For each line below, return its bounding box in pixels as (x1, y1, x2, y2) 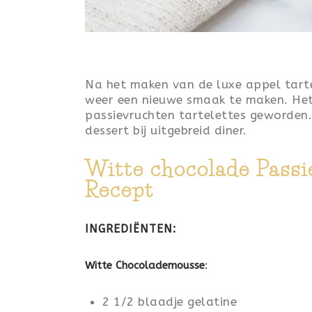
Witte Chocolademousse (85, 259, 205, 272)
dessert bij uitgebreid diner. (85, 123, 247, 137)
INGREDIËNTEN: (85, 222, 176, 235)
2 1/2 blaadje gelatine (102, 295, 237, 309)
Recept (85, 177, 154, 203)
